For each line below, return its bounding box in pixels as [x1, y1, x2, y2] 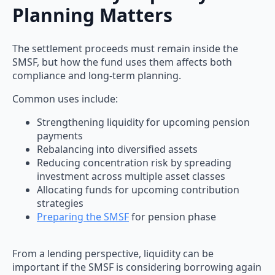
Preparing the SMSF [37, 210, 129, 224]
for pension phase [129, 210, 216, 224]
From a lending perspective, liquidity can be [12, 247, 214, 261]
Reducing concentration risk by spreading [37, 156, 231, 170]
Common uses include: [12, 92, 118, 106]
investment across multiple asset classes [37, 169, 225, 184]
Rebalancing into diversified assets [37, 142, 198, 157]
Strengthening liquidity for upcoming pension [37, 115, 250, 130]
